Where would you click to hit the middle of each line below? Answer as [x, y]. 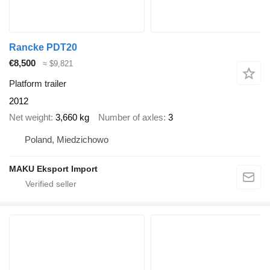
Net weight [30, 117]
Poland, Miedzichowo [67, 140]
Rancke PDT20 [43, 47]
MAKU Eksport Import [53, 169]
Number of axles [131, 117]
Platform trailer [38, 84]
